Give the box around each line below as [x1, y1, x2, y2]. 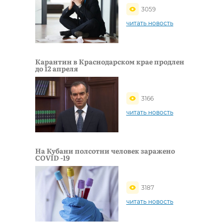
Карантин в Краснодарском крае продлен [35, 56, 184, 66]
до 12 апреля [35, 63, 78, 73]
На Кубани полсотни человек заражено [35, 145, 175, 156]
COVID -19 [35, 152, 70, 163]
